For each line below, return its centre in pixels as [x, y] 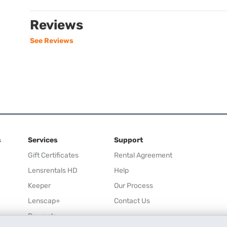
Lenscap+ [44, 201]
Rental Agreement [143, 155]
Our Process [134, 185]
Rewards [42, 216]
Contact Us [132, 201]
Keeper [39, 185]
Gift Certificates [53, 155]
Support [129, 140]
